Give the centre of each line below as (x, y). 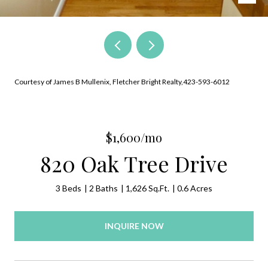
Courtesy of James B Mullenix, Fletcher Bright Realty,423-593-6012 (122, 82)
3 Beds (68, 188)
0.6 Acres (195, 188)
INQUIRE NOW (134, 226)
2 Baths (103, 188)
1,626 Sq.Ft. (147, 188)
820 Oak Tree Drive (134, 163)
